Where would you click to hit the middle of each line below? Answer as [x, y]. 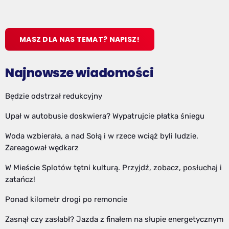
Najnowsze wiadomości [79, 73]
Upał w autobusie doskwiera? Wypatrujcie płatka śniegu [105, 116]
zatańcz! [20, 179]
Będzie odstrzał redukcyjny [54, 96]
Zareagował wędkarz [42, 147]
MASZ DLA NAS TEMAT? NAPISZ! [80, 39]
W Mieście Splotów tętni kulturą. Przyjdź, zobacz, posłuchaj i [113, 167]
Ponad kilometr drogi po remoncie [66, 199]
